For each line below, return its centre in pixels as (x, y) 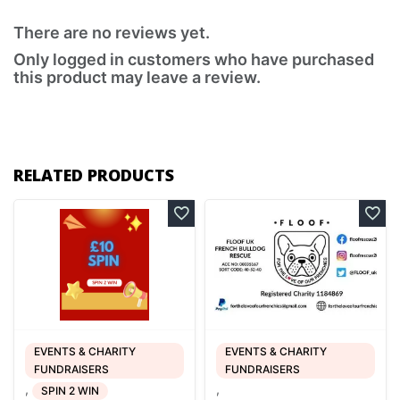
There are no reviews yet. (112, 32)
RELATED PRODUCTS (94, 175)
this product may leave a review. (137, 77)
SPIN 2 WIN (70, 390)
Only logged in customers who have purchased (194, 59)
